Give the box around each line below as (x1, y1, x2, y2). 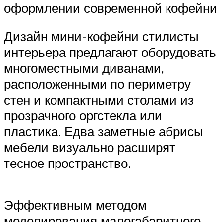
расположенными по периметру (4, 76, 191, 92)
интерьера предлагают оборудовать (4, 44, 216, 60)
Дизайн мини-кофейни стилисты (4, 28, 199, 45)
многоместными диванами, (4, 60, 164, 76)
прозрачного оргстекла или (4, 108, 162, 124)
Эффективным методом (4, 196, 147, 213)
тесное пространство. (4, 155, 131, 171)
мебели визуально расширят (4, 139, 175, 156)
